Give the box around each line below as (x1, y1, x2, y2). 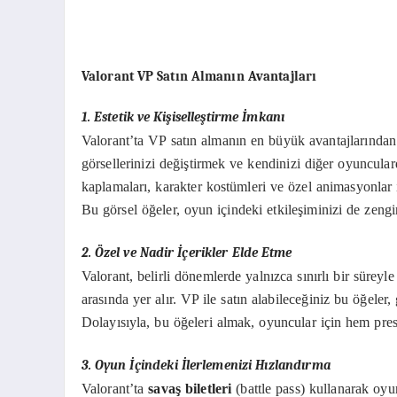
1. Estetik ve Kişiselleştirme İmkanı (81, 109, 285, 125)
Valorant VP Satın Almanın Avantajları (81, 69, 317, 85)
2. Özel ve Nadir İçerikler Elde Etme (81, 245, 292, 261)
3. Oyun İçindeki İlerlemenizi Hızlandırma (81, 357, 331, 373)
